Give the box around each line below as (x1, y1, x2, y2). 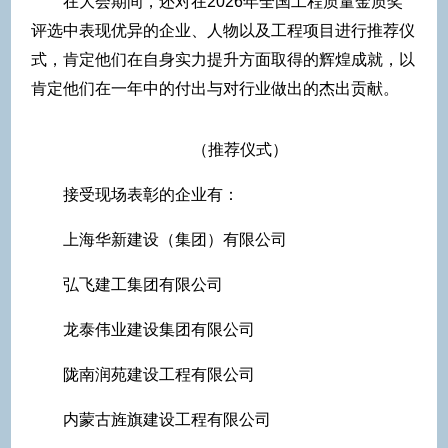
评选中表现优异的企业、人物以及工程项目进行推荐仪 (31, 21, 415, 39)
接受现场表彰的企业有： (63, 185, 239, 203)
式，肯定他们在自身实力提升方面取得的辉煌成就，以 (31, 50, 415, 68)
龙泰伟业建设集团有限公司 (63, 320, 255, 338)
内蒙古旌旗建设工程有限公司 (63, 410, 271, 428)
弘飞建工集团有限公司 (63, 275, 223, 293)
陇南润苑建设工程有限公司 (63, 365, 255, 383)
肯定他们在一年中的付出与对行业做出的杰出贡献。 (31, 79, 399, 97)
